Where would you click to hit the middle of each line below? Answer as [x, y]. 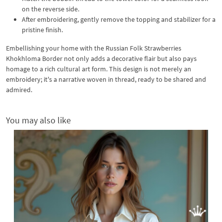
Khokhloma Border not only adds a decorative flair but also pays [101, 58]
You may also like [38, 120]
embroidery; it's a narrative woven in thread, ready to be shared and [106, 79]
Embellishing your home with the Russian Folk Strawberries [94, 48]
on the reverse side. [51, 9]
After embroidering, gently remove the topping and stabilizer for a [119, 19]
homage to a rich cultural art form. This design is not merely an [99, 69]
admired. [19, 89]
